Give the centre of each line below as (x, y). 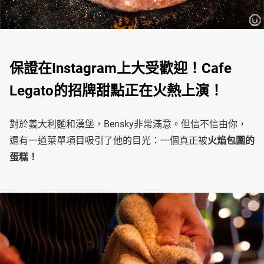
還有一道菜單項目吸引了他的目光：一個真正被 (108, 141)
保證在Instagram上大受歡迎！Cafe (121, 69)
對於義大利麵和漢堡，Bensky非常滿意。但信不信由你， (128, 124)
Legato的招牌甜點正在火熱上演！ (116, 91)
